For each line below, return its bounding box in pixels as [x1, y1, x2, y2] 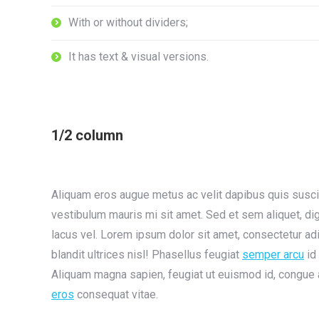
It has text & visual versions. [68, 50, 209, 63]
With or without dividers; [68, 16, 188, 29]
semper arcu [242, 248, 304, 261]
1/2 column [51, 127, 123, 144]
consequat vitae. [74, 288, 158, 301]
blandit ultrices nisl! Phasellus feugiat [51, 248, 242, 261]
